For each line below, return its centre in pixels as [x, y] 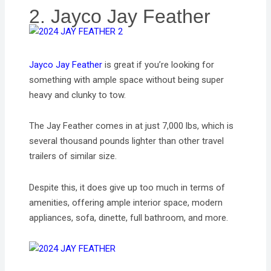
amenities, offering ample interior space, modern [126, 202]
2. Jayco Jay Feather [120, 17]
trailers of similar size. [73, 156]
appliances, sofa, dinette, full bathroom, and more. [129, 217]
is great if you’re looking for [158, 65]
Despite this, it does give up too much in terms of [127, 187]
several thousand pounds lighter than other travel [127, 141]
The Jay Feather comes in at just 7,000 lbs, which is [132, 126]
